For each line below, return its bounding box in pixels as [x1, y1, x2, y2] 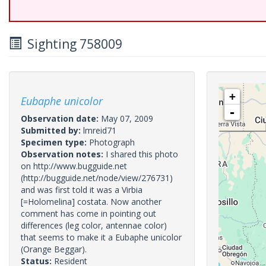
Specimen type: [21, 137, 89, 148]
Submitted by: [21, 125, 83, 136]
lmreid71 [83, 125, 116, 136]
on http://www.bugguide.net [21, 160, 127, 172]
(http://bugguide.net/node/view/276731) [21, 172, 173, 183]
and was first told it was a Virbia [21, 184, 142, 195]
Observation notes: [21, 148, 106, 160]
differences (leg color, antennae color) [21, 220, 167, 231]
